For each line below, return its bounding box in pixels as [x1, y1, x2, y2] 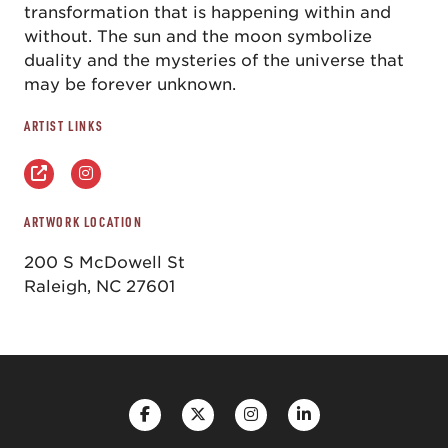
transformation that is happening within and [24, 3, 391, 22]
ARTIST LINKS [24, 118, 104, 134]
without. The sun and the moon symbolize [24, 27, 372, 46]
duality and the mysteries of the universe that [24, 51, 404, 70]
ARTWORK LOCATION [24, 214, 143, 230]
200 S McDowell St [24, 253, 185, 272]
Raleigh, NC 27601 [24, 277, 175, 296]
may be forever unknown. [24, 75, 236, 94]
